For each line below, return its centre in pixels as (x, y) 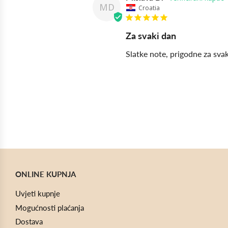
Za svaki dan (151, 36)
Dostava (29, 222)
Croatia (149, 8)
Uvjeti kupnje (38, 193)
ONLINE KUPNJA (46, 174)
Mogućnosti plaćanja (50, 207)
